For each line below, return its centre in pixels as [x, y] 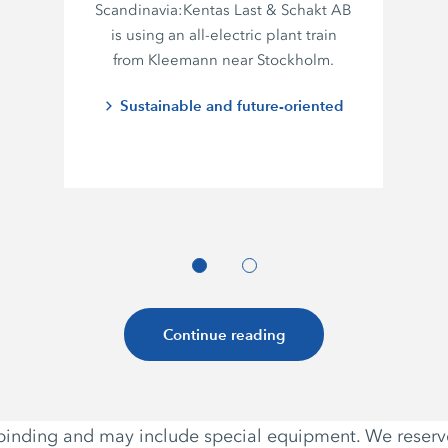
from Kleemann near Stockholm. [224, 60]
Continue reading [224, 335]
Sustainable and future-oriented [231, 106]
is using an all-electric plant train [223, 35]
